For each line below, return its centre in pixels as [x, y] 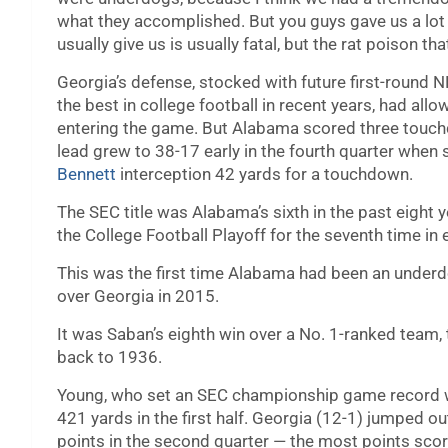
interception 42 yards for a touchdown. [264, 174]
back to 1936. [109, 357]
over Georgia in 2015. [138, 296]
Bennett [86, 174]
